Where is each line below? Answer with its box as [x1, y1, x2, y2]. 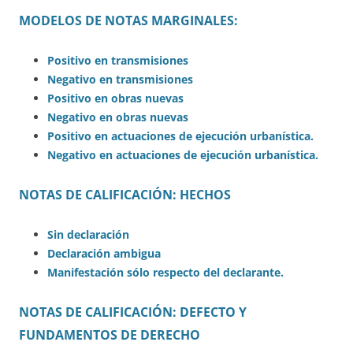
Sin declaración [47, 226, 129, 242]
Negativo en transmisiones [47, 71, 193, 87]
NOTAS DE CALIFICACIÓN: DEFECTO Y [19, 303, 247, 321]
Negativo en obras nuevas [47, 109, 188, 124]
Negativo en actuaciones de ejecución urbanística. [47, 147, 318, 162]
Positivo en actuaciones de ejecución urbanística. [47, 128, 314, 143]
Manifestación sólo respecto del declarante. [47, 264, 284, 280]
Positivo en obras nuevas [47, 90, 184, 106]
